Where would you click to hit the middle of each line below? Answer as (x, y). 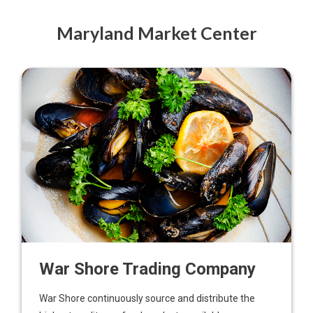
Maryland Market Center (156, 33)
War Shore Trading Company (148, 269)
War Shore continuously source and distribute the (147, 298)
